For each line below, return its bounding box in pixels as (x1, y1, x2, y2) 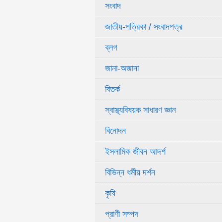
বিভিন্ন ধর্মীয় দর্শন (105, 167, 155, 177)
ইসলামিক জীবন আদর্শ (105, 147, 166, 157)
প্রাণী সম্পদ (105, 209, 138, 219)
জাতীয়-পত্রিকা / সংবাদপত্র (105, 22, 182, 32)
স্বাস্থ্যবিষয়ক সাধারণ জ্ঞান (105, 105, 176, 115)
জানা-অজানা (105, 63, 139, 73)
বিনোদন (105, 126, 126, 136)
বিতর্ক (105, 84, 120, 94)
